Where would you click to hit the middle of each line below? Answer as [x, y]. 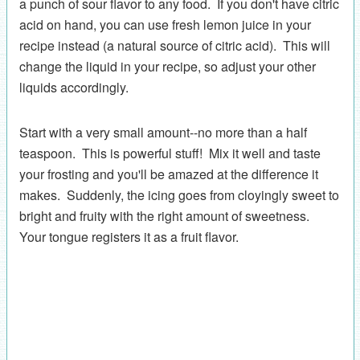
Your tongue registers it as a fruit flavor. [130, 236]
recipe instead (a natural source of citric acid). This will [174, 45]
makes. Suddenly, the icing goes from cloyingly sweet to [179, 194]
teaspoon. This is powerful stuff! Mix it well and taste [170, 153]
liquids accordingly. [74, 87]
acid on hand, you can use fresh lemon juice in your [165, 24]
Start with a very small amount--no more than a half [163, 132]
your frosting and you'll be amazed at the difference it [168, 174]
